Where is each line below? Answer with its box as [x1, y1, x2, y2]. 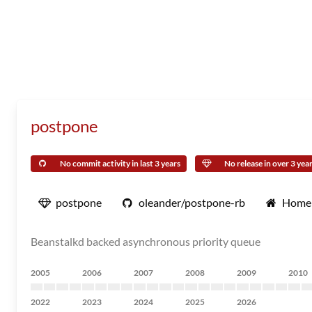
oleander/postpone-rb [139, 196, 245, 209]
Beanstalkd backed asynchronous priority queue [31, 235, 260, 248]
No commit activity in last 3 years [60, 158, 180, 169]
